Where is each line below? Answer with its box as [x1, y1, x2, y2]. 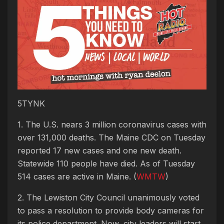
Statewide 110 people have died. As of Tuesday [17, 158, 195, 168]
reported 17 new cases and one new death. [17, 145, 181, 155]
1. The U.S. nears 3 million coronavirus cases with [17, 119, 206, 129]
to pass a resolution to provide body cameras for [17, 205, 204, 215]
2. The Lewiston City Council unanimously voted [17, 192, 199, 202]
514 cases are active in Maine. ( [17, 171, 136, 181]
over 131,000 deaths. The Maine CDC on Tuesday [17, 132, 205, 142]
